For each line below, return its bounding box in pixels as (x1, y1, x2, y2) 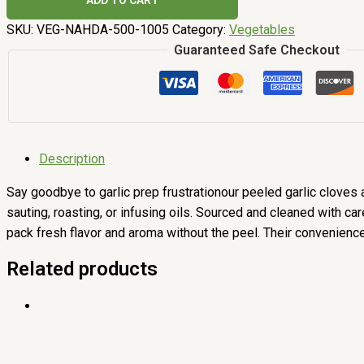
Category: (172, 22, 229, 38)
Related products (6, 258, 158, 280)
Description (39, 151, 105, 167)
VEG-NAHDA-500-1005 (37, 22, 169, 38)
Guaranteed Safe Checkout (174, 42, 340, 58)
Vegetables (229, 22, 295, 38)
